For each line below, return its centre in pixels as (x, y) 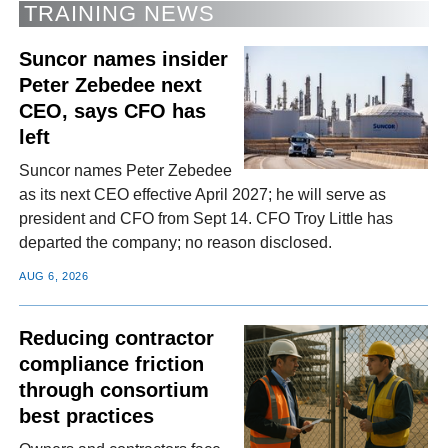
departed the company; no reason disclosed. (176, 243)
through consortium (114, 389)
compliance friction (112, 363)
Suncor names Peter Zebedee (126, 171)
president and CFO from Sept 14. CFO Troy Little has (206, 219)
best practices (87, 415)
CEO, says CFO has (113, 110)
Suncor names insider (124, 58)
